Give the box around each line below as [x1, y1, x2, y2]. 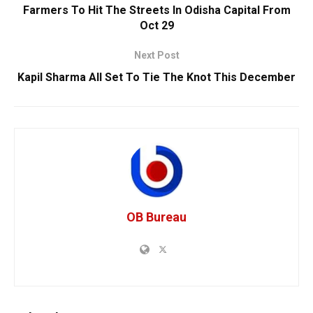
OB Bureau [126, 209, 187, 224]
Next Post [133, 49, 180, 61]
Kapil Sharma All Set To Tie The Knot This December [17, 70, 296, 84]
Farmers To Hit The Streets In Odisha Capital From [22, 3, 291, 17]
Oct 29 [139, 18, 174, 32]
